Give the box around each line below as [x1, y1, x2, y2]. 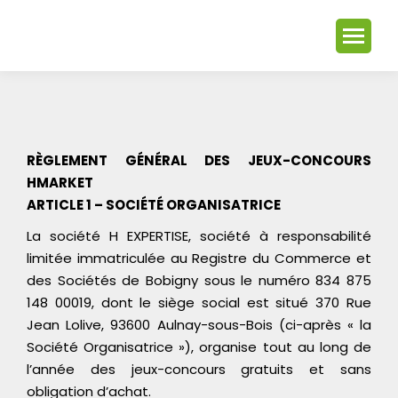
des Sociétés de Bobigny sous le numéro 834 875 [27, 270, 371, 290]
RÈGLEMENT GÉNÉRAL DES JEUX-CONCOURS [27, 150, 371, 170]
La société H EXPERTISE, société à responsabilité [27, 226, 371, 245]
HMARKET [27, 172, 93, 192]
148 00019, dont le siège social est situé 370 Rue [27, 292, 371, 312]
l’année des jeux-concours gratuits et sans [27, 359, 371, 378]
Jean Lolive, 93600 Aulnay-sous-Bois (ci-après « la [27, 314, 371, 334]
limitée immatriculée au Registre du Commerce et [27, 248, 371, 267]
